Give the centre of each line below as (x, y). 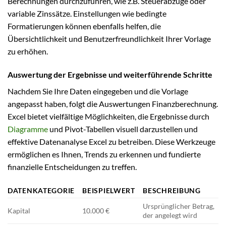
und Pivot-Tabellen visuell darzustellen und (123, 129)
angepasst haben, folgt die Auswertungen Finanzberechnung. (113, 103)
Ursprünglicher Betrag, (179, 206)
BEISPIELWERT (109, 191)
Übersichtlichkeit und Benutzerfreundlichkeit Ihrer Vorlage (109, 38)
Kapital (19, 211)
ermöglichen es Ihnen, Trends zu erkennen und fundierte (104, 154)
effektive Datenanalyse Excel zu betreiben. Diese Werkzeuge (111, 141)
